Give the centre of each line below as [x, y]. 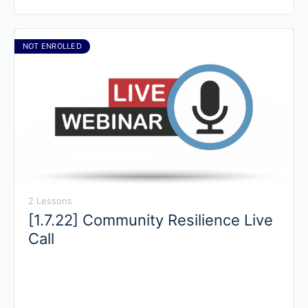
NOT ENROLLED [52, 46]
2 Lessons [50, 201]
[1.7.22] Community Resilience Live [151, 220]
